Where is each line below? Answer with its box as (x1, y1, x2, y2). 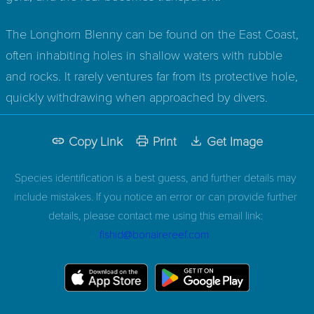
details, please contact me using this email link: (48, 207, 263, 222)
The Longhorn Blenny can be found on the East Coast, (6, 25, 299, 42)
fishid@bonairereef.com (100, 226, 209, 241)
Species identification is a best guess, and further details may (15, 169, 296, 184)
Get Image (207, 132, 263, 149)
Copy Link (69, 132, 123, 149)
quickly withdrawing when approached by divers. (6, 88, 268, 105)
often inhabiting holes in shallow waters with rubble (6, 46, 282, 63)
